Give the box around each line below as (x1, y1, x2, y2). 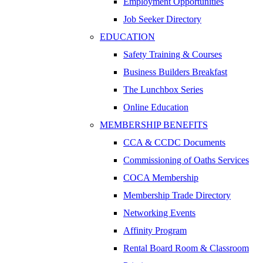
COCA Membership (123, 173, 198, 183)
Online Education (123, 102, 188, 113)
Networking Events (123, 208, 195, 218)
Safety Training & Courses (123, 49, 222, 60)
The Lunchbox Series (123, 85, 203, 95)
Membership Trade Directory (123, 190, 231, 201)
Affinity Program (123, 225, 187, 236)
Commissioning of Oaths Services (123, 155, 249, 166)
